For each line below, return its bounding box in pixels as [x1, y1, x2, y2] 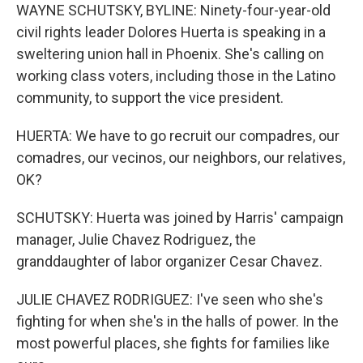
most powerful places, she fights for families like [16, 334, 330, 352]
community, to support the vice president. [16, 88, 284, 106]
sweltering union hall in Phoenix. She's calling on [16, 45, 324, 62]
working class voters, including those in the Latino [16, 66, 335, 84]
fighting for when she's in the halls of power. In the [16, 312, 339, 330]
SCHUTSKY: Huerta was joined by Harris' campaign [16, 208, 344, 226]
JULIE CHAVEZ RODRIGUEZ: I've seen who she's [16, 290, 323, 308]
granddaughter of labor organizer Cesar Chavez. [16, 252, 322, 270]
